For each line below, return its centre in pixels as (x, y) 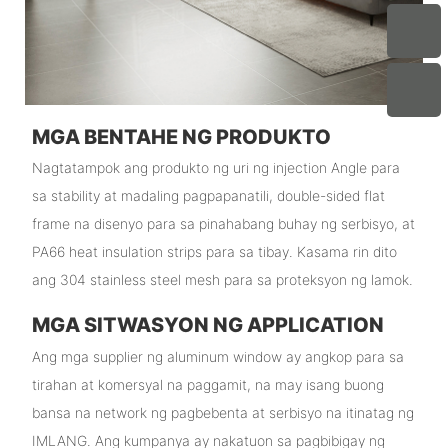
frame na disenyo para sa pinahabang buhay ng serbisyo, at (223, 224)
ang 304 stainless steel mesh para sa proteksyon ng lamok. (222, 280)
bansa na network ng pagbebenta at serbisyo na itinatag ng (222, 412)
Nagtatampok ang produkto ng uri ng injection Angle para (215, 168)
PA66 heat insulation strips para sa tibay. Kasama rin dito (214, 252)
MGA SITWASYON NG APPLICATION (207, 325)
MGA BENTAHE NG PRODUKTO (181, 136)
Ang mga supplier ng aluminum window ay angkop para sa (217, 356)
